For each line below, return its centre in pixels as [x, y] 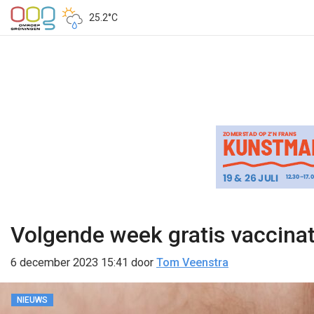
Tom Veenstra [192, 262]
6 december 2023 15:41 [69, 262]
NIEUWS [32, 300]
